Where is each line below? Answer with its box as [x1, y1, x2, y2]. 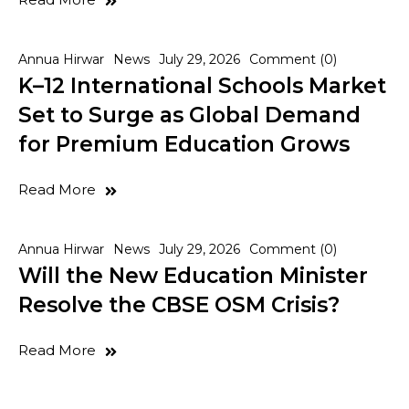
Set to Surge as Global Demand [18, 102, 361, 129]
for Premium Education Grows [18, 131, 350, 158]
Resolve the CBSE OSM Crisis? [18, 292, 340, 319]
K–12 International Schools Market [18, 73, 386, 100]
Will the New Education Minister [18, 263, 368, 289]
